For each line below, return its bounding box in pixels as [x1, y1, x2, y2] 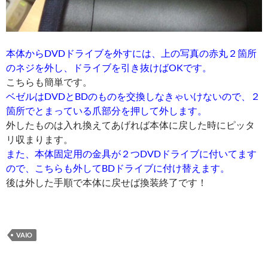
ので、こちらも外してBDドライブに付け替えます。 [6, 162, 230, 174]
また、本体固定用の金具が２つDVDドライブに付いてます [6, 148, 257, 160]
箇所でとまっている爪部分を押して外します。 [6, 105, 207, 117]
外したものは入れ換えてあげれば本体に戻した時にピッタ [6, 119, 255, 131]
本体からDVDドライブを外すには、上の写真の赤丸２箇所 [6, 47, 257, 59]
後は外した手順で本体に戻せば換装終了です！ [6, 176, 207, 188]
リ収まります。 [6, 133, 73, 145]
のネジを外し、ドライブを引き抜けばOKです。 [6, 62, 212, 74]
